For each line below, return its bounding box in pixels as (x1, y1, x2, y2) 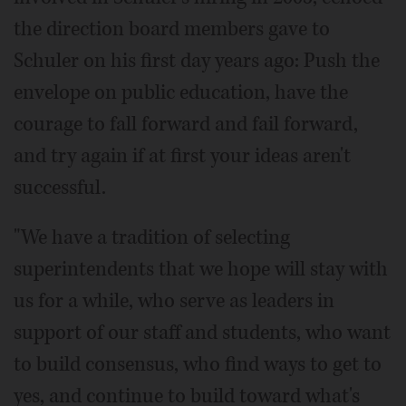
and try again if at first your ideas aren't (14, 141, 351, 169)
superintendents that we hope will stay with (14, 255, 388, 283)
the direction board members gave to (14, 14, 330, 43)
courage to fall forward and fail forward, (14, 110, 358, 138)
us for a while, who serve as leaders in (14, 286, 334, 314)
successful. (14, 173, 106, 201)
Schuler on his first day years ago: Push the (14, 46, 380, 74)
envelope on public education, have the (14, 78, 348, 106)
